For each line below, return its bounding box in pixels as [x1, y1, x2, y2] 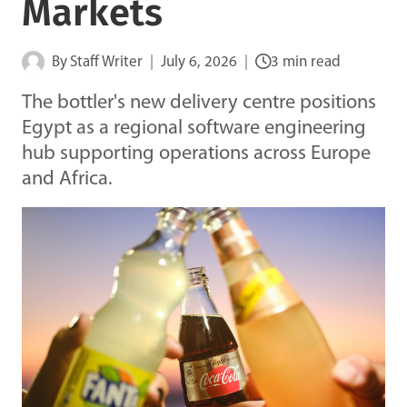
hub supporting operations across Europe [22, 143, 371, 164]
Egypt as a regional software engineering [22, 117, 366, 139]
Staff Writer [70, 54, 144, 70]
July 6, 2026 [161, 54, 238, 70]
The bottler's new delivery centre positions [22, 92, 376, 114]
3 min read [271, 54, 342, 70]
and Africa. [22, 168, 113, 190]
